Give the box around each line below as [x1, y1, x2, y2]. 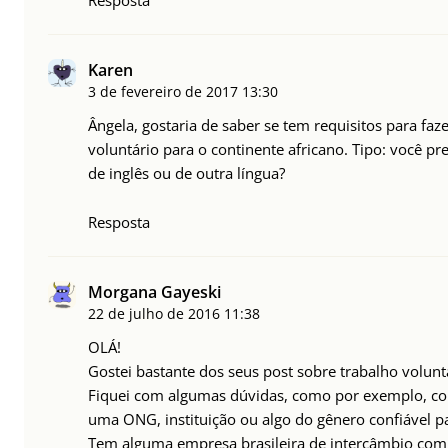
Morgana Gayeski [88, 280, 221, 303]
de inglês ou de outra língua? [88, 162, 285, 183]
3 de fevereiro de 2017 [88, 81, 238, 101]
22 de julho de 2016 [88, 303, 220, 323]
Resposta [88, 211, 150, 232]
